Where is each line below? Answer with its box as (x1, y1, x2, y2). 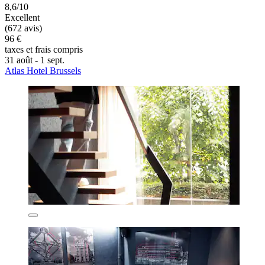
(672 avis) (5, 23, 42, 34)
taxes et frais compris (5, 44, 83, 55)
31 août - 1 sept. (5, 55, 64, 66)
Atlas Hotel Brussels (5, 66, 81, 76)
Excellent (5, 12, 40, 23)
